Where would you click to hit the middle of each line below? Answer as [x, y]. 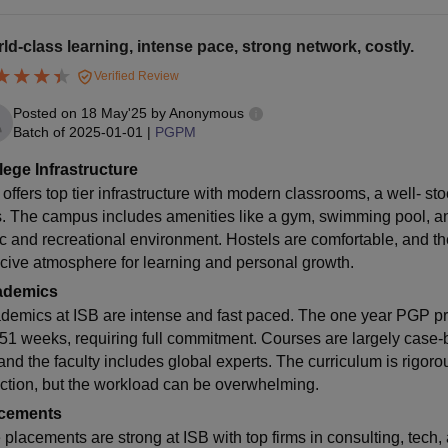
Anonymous [206, 113]
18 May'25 [113, 113]
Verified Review [134, 75]
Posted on [46, 113]
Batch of [38, 132]
